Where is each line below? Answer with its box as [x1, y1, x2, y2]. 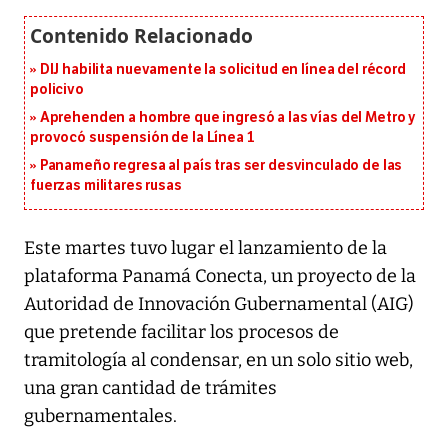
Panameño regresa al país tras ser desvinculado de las [39, 157, 403, 175]
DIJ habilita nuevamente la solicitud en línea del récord [39, 61, 406, 79]
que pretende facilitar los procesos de [24, 321, 339, 344]
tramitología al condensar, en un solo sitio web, [24, 349, 413, 372]
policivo [30, 81, 84, 99]
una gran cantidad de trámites [24, 377, 277, 400]
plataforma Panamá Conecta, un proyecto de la [24, 265, 416, 288]
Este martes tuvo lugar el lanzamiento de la [24, 237, 387, 260]
